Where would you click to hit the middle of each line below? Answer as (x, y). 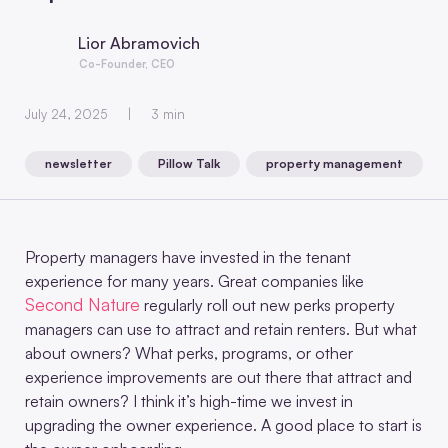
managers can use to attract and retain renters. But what (221, 328)
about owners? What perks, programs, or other (189, 352)
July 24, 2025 (66, 113)
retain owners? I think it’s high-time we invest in (189, 400)
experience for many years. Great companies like (194, 280)
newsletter (78, 163)
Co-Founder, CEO (127, 63)
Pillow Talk (189, 163)
